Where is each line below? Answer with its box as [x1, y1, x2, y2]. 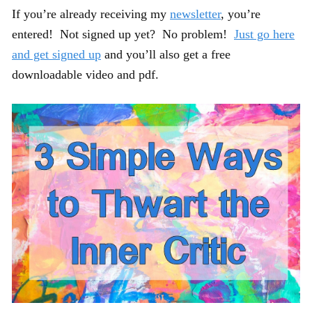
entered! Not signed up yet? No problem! [12, 26, 234, 41]
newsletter [170, 6, 221, 21]
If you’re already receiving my [12, 6, 170, 21]
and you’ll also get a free [101, 47, 231, 61]
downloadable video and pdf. [12, 67, 159, 81]
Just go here [234, 26, 295, 41]
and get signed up [12, 47, 101, 61]
